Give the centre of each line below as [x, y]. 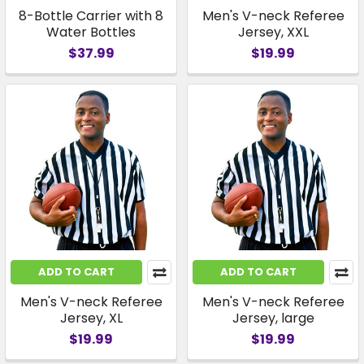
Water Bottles [91, 32]
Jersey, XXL [273, 32]
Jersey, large [273, 318]
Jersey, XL [91, 318]
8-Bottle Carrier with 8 [91, 16]
